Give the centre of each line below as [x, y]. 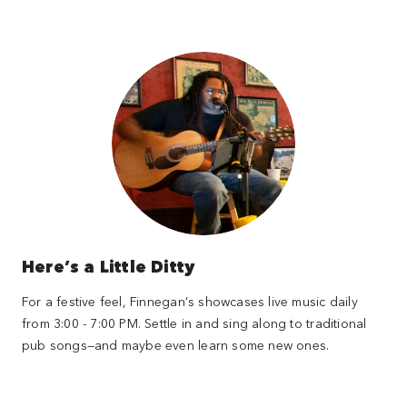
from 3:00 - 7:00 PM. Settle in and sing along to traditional [194, 323]
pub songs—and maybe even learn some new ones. [175, 344]
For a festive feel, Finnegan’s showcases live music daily [189, 301]
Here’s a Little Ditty [108, 266]
